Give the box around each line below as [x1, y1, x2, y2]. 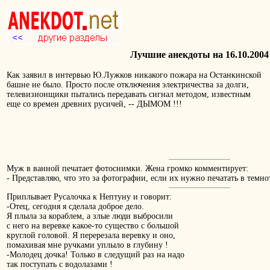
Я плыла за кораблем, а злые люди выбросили [7, 212, 173, 221]
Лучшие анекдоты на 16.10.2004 [130, 49, 269, 60]
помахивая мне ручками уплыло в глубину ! [7, 240, 168, 250]
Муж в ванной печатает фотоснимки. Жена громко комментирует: [7, 164, 248, 174]
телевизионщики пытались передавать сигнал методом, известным [7, 90, 251, 99]
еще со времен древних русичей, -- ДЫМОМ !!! [7, 99, 182, 109]
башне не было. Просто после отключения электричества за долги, [7, 80, 249, 90]
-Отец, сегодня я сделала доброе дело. [7, 202, 144, 212]
